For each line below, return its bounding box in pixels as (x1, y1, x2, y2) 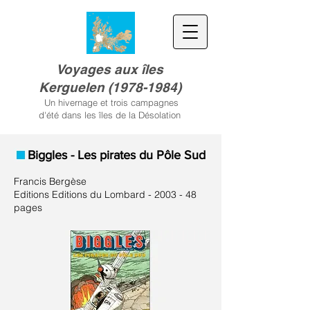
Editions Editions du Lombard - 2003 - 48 (14, 188, 197, 201)
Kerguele (38, 80, 96, 95)
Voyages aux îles (56, 62, 163, 77)
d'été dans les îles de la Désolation (39, 109, 181, 120)
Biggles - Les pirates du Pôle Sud (28, 148, 206, 162)
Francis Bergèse (14, 175, 86, 188)
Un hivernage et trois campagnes (41, 97, 179, 108)
